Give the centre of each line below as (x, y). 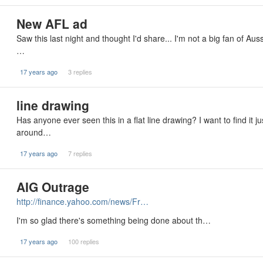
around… (34, 132)
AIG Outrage (53, 187)
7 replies (80, 153)
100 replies (83, 241)
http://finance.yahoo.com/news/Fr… (82, 201)
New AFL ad (52, 23)
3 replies (80, 72)
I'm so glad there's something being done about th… (114, 220)
